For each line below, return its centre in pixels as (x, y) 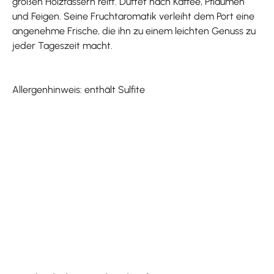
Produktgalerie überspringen (73, 266)
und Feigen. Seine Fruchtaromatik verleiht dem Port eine (133, 16)
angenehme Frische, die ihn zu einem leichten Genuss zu (134, 31)
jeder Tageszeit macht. (62, 45)
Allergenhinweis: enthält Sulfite (79, 89)
